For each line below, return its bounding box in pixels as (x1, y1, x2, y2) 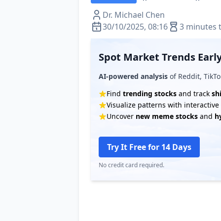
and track (177, 88, 212, 98)
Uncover (107, 111, 136, 121)
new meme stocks (136, 111, 198, 121)
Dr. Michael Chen (103, 9, 165, 20)
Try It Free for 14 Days (107, 141, 191, 152)
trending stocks (123, 88, 177, 98)
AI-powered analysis (99, 71, 168, 81)
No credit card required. (99, 160, 164, 169)
